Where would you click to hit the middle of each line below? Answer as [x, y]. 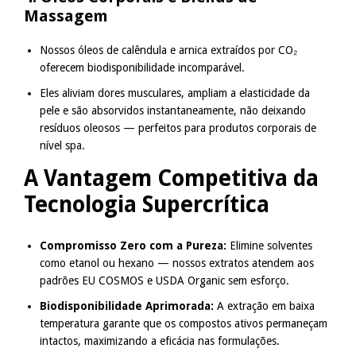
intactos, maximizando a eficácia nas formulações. [160, 341]
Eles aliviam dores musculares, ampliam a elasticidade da [175, 93]
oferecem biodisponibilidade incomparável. [142, 68]
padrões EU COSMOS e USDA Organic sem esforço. [164, 280]
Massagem [66, 16]
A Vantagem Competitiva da [171, 179]
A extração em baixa [264, 306]
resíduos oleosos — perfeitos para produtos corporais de [178, 128]
